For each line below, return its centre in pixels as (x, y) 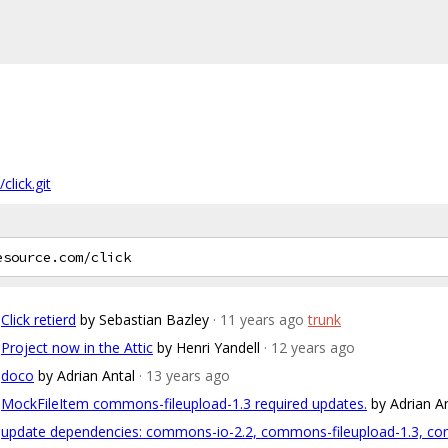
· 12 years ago (309, 347)
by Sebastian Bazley (144, 319)
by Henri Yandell (208, 347)
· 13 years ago (184, 375)
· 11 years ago (258, 319)
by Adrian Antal (86, 375)
